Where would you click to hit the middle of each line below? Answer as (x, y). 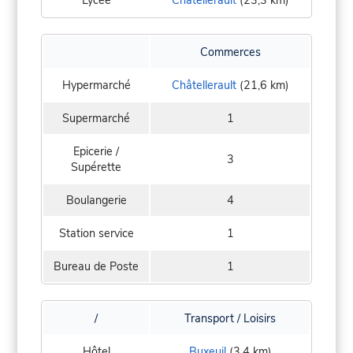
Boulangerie (96, 200)
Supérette (96, 167)
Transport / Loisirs (230, 318)
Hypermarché (96, 85)
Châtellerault (204, 85)
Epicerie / (96, 151)
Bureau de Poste (96, 266)
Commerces (230, 52)
